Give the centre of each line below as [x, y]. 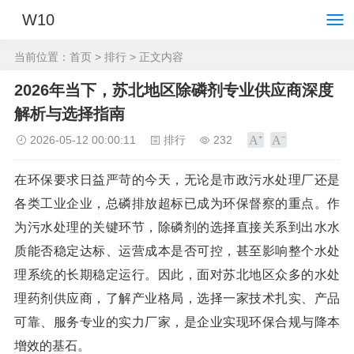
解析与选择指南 [70, 114]
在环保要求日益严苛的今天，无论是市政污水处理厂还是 [177, 180]
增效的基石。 [52, 346]
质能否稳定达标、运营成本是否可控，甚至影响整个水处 [177, 251]
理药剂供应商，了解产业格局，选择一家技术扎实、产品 [177, 298]
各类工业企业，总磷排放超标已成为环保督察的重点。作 [177, 203]
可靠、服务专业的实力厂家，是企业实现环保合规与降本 [177, 322]
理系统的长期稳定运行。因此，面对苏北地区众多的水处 [177, 275]
